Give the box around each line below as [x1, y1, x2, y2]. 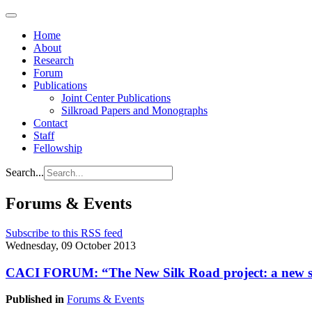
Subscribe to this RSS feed [6, 226, 123, 239]
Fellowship [33, 142, 82, 154]
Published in [6, 293, 64, 306]
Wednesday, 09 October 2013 [6, 239, 136, 251]
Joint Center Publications [61, 92, 171, 104]
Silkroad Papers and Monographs [61, 104, 208, 116]
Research [33, 54, 74, 66]
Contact [33, 117, 68, 129]
